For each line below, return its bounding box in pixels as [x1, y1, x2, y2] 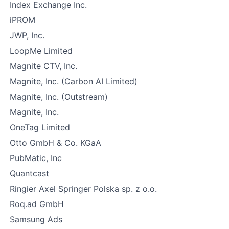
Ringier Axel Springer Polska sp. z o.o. [10, 184, 157, 194]
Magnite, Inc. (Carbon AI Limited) [10, 76, 138, 86]
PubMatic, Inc [10, 153, 62, 163]
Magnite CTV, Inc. [10, 61, 77, 71]
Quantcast [10, 168, 49, 178]
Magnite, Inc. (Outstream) [10, 91, 108, 102]
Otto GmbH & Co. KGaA [10, 138, 101, 148]
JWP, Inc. [10, 30, 44, 40]
